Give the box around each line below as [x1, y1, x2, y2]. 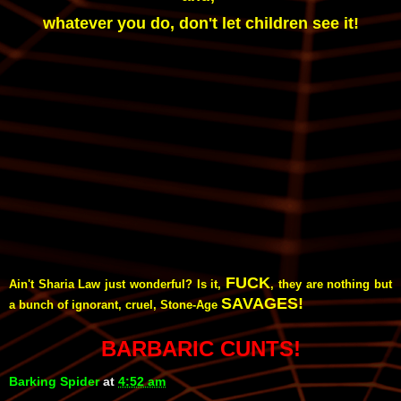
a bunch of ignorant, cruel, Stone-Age [9, 297, 221, 311]
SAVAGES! [221, 294, 303, 312]
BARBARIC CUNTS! [100, 336, 301, 361]
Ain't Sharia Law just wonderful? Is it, [9, 277, 226, 291]
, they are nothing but [270, 277, 393, 291]
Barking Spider [9, 373, 99, 388]
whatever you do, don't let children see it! [42, 13, 359, 32]
